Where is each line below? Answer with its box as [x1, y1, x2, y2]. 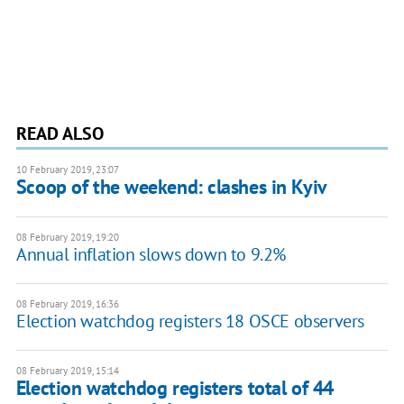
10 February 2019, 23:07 [15, 163, 119, 177]
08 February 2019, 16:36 [15, 298, 119, 311]
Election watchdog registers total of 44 [15, 375, 334, 401]
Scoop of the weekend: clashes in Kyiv [15, 174, 327, 200]
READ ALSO [15, 122, 104, 146]
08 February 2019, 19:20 [15, 231, 119, 244]
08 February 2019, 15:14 [15, 364, 119, 378]
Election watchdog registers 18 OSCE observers [15, 309, 364, 334]
